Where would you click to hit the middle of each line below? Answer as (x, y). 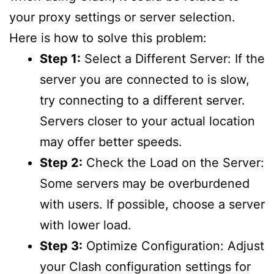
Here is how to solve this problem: (108, 38)
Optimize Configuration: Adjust (173, 246)
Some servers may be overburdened (145, 184)
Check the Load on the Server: (173, 163)
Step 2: (61, 163)
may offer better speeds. (111, 142)
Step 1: (60, 59)
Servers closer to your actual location (147, 121)
